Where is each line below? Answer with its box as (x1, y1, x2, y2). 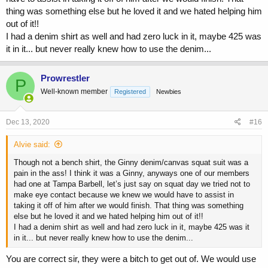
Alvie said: (14, 140, 50, 150)
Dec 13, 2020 (6, 118, 50, 127)
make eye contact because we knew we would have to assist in (14, 190, 234, 200)
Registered (114, 87, 146, 95)
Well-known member (41, 87, 108, 96)
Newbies (156, 87, 181, 95)
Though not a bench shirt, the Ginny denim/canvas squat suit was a (14, 158, 248, 167)
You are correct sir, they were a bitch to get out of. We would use (6, 253, 256, 264)
